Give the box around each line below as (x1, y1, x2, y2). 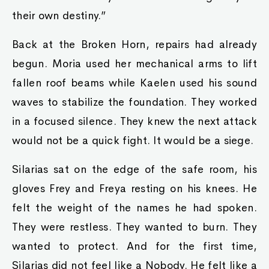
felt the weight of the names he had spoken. (12, 201, 257, 214)
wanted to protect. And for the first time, (12, 240, 257, 253)
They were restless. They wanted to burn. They (12, 220, 257, 234)
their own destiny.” (12, 9, 106, 22)
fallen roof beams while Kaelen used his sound (12, 76, 257, 89)
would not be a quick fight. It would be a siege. (12, 134, 254, 147)
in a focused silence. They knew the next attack (12, 115, 257, 128)
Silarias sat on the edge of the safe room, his (12, 163, 257, 176)
